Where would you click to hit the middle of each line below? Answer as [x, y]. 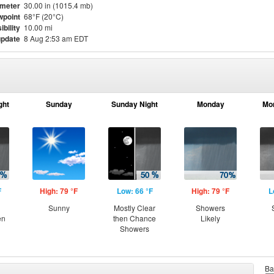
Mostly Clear [135, 208]
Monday [210, 104]
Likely [210, 218]
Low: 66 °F [135, 191]
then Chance [135, 218]
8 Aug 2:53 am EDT [56, 38]
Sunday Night [135, 104]
